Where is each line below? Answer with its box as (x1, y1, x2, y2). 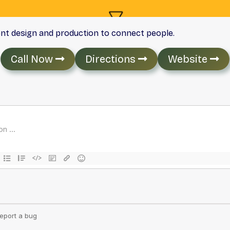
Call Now (11, 52, 55, 65)
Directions (85, 52, 138, 65)
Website (168, 52, 210, 65)
